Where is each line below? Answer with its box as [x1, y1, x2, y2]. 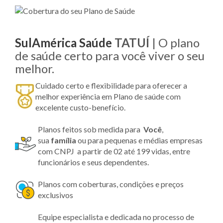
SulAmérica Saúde [15, 35, 112, 50]
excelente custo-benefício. [35, 102, 125, 112]
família [51, 135, 76, 145]
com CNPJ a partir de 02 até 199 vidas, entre [38, 146, 190, 156]
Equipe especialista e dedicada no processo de [38, 212, 194, 222]
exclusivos [38, 190, 73, 200]
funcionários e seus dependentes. [38, 157, 149, 167]
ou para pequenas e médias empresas [76, 135, 203, 145]
